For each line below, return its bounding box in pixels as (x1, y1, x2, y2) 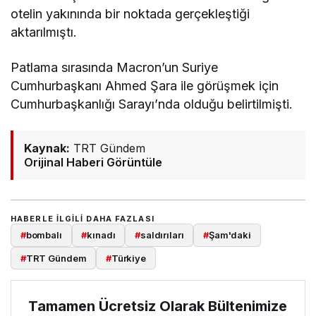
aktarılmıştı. (11, 25, 77, 40)
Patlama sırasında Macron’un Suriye (11, 60, 219, 75)
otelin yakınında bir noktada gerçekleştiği (11, 6, 250, 22)
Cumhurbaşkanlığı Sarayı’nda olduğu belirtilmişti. (11, 97, 293, 112)
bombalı (25, 229, 62, 241)
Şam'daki (208, 229, 251, 241)
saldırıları (140, 229, 184, 241)
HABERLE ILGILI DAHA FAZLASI (11, 214, 154, 224)
